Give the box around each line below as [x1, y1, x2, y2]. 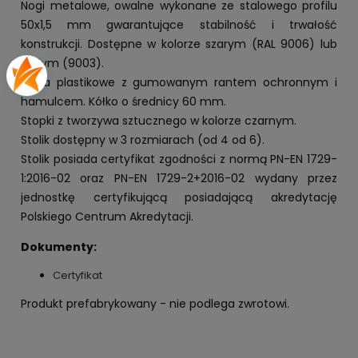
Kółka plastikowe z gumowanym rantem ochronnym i [21, 74, 337, 90]
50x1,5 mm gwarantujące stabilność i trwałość [21, 16, 337, 33]
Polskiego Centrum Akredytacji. [21, 208, 193, 225]
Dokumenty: [21, 238, 97, 255]
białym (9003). [21, 54, 104, 71]
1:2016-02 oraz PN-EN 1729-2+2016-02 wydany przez [21, 169, 337, 186]
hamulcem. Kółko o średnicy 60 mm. [21, 93, 226, 109]
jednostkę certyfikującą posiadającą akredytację [21, 189, 337, 205]
